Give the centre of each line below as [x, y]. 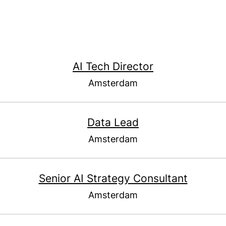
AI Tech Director [113, 66]
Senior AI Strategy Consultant [113, 178]
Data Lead [113, 122]
